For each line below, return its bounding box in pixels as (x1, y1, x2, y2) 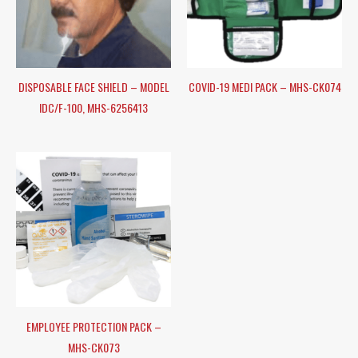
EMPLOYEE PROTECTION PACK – (26, 317, 161, 335)
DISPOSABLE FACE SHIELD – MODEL (18, 78, 169, 96)
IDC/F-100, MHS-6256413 (39, 99, 148, 117)
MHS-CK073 (67, 338, 120, 356)
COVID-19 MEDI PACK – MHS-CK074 (188, 78, 341, 96)
